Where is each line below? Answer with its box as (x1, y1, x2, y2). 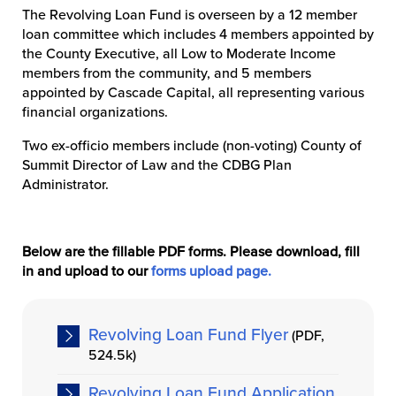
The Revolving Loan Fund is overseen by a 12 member (22, 6, 357, 24)
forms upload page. (151, 263, 271, 280)
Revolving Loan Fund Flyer (88, 324, 288, 345)
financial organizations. (22, 103, 168, 121)
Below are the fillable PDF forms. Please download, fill (22, 243, 360, 261)
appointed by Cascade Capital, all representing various (22, 84, 364, 102)
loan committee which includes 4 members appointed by (22, 26, 374, 43)
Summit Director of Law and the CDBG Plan (22, 156, 292, 174)
